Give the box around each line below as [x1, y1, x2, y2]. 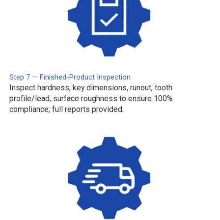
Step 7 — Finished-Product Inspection [9, 72, 131, 82]
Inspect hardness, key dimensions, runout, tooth [9, 82, 173, 92]
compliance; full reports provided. [9, 104, 124, 114]
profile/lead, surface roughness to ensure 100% [9, 93, 173, 103]
